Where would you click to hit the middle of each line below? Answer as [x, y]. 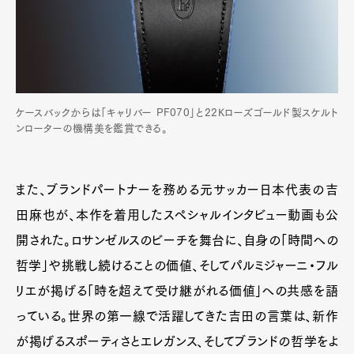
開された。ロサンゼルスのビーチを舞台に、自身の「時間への [177, 240]
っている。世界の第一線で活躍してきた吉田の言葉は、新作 [177, 316]
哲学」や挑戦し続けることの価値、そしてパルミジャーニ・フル [177, 265]
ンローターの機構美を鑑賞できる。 [92, 128]
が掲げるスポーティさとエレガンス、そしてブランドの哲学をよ [177, 341]
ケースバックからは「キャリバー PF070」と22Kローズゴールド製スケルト [177, 112]
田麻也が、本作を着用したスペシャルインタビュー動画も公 [177, 215]
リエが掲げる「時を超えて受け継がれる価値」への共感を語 [177, 290]
